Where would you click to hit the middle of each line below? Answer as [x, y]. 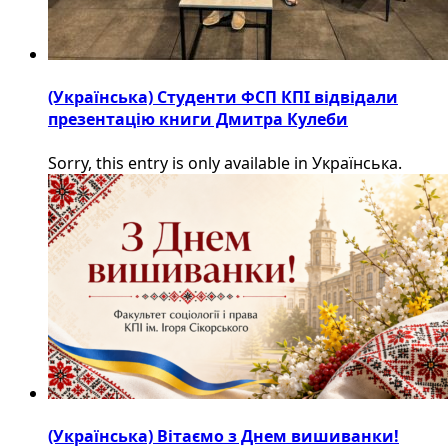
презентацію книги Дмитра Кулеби [198, 119]
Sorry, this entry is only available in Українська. [225, 162]
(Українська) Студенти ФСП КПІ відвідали [223, 97]
